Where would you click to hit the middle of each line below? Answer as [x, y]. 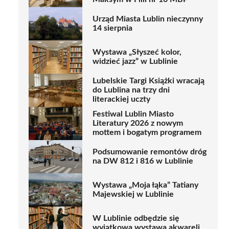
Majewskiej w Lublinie [133, 194]
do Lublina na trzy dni [131, 90]
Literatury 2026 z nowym [138, 123]
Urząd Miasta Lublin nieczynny [148, 19]
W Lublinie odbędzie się [136, 219]
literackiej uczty [121, 99]
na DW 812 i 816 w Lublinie [143, 161]
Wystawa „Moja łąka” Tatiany [145, 185]
